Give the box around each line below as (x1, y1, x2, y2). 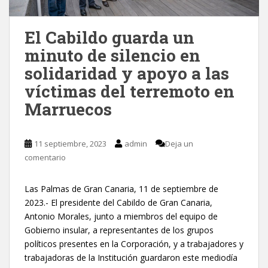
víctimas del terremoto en (25, 80, 234, 102)
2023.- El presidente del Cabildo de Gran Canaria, (25, 196, 212, 208)
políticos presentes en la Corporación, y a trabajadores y (25, 237, 243, 249)
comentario (25, 151, 66, 163)
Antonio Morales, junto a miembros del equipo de (25, 210, 218, 222)
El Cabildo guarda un (25, 26, 194, 48)
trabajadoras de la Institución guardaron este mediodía (25, 251, 237, 263)
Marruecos (25, 98, 112, 120)
